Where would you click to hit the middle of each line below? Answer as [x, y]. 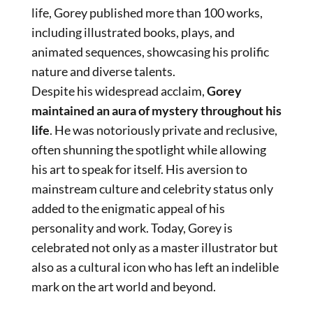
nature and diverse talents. [103, 71]
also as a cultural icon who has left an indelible [155, 267]
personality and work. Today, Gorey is [132, 227]
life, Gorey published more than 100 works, [147, 12]
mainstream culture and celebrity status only [152, 188]
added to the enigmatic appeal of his [128, 208]
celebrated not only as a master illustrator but [155, 247]
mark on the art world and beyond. [124, 286]
